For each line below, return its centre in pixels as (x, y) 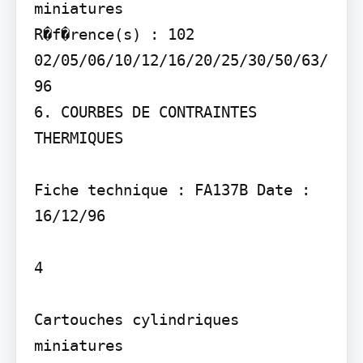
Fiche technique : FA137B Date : (172, 190)
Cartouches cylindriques (136, 320)
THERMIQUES (78, 138)
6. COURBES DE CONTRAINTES (145, 112)
